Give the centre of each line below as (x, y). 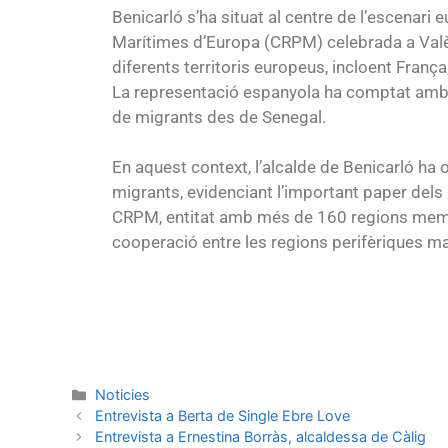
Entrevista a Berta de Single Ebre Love (223, 416)
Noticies (123, 395)
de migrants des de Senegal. (219, 116)
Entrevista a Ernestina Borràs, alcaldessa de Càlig (261, 437)
